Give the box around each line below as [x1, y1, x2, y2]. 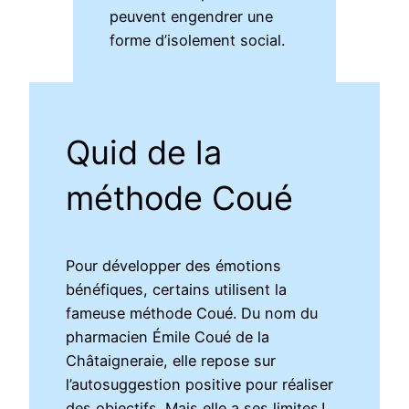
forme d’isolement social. [110, 31, 286, 50]
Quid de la [66, 132, 223, 173]
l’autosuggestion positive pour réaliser [66, 375, 334, 394]
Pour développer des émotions [66, 257, 282, 276]
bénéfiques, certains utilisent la [66, 280, 288, 299]
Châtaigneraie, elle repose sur [66, 351, 277, 371]
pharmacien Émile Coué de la [66, 328, 270, 347]
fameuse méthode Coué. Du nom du [66, 304, 319, 323]
